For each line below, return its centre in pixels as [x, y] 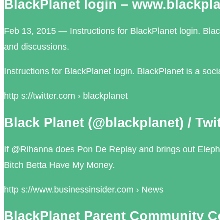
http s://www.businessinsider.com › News [84, 189]
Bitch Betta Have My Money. [59, 165]
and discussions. [37, 47]
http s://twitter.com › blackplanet [66, 96]
